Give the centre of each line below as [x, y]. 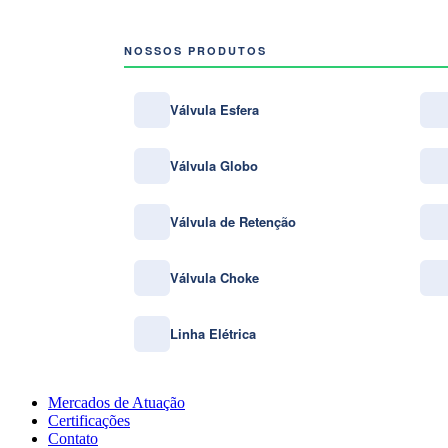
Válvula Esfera [214, 109]
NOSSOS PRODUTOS [195, 50]
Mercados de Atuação [116, 402]
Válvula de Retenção [233, 221]
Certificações [89, 420]
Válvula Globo [214, 165]
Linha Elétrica [213, 333]
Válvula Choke [214, 277]
